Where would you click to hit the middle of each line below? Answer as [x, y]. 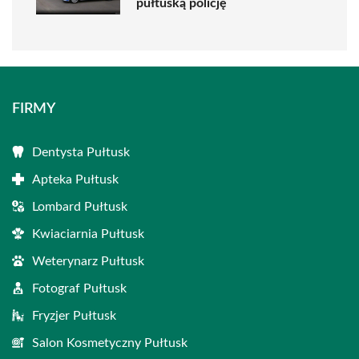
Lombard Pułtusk [80, 207]
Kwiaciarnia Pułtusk [88, 234]
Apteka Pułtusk [75, 179]
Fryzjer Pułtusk [74, 316]
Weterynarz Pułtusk [88, 261]
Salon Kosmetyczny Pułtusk [110, 343]
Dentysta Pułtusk [81, 152]
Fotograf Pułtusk [79, 288]
